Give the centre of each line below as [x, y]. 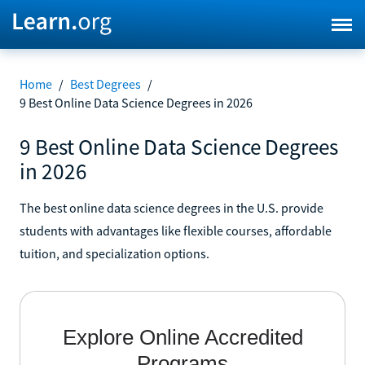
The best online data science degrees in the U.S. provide [172, 207]
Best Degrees [106, 84]
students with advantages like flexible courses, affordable [176, 230]
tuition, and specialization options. [114, 253]
